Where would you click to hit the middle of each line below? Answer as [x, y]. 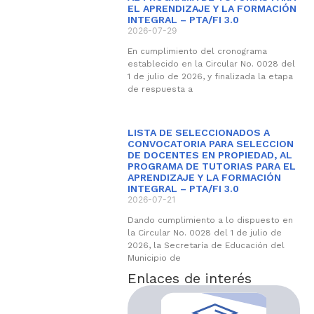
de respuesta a [160, 89]
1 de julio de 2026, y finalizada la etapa [210, 76]
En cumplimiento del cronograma [197, 51]
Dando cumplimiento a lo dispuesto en [210, 220]
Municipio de [154, 258]
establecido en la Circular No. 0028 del [211, 64]
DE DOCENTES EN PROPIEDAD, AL [210, 155]
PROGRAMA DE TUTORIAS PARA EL [211, 166]
